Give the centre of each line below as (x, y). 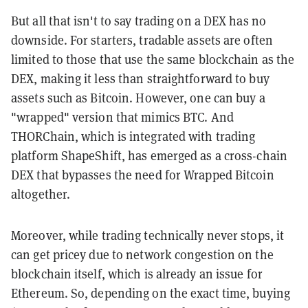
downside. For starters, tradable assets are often (142, 40)
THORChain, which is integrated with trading (133, 136)
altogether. (41, 194)
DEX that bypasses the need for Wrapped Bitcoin (143, 175)
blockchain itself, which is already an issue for (137, 274)
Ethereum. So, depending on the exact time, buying (151, 293)
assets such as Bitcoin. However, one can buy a (138, 98)
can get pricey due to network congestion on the (142, 254)
